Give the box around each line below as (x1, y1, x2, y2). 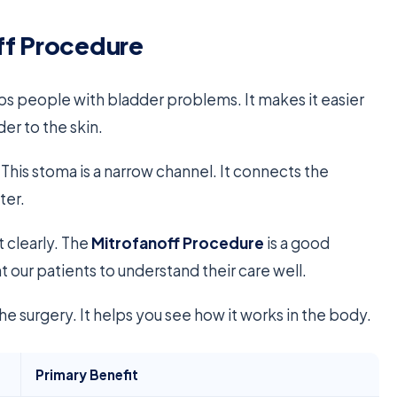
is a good (264, 233, 331, 253)
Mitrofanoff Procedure (91, 233, 265, 253)
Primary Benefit (35, 366, 139, 384)
